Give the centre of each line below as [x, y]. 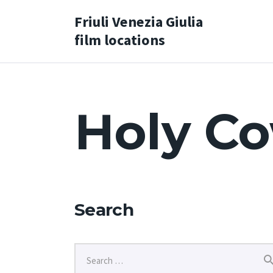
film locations [120, 40]
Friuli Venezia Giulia [139, 21]
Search [104, 209]
